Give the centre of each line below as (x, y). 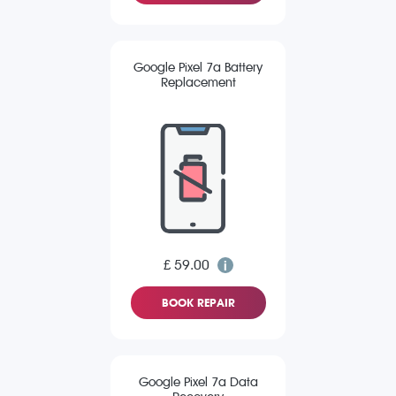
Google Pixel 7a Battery (198, 68)
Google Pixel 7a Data (198, 383)
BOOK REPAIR (198, 303)
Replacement (198, 83)
